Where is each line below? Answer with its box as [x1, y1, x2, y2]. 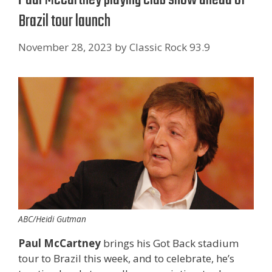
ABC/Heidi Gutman [18, 212, 86, 225]
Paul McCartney [18, 236, 101, 250]
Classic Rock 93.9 [129, 39, 210, 54]
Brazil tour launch [18, 8, 110, 35]
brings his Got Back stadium [101, 236, 239, 250]
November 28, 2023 [18, 39, 112, 54]
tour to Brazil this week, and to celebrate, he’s [18, 251, 234, 265]
